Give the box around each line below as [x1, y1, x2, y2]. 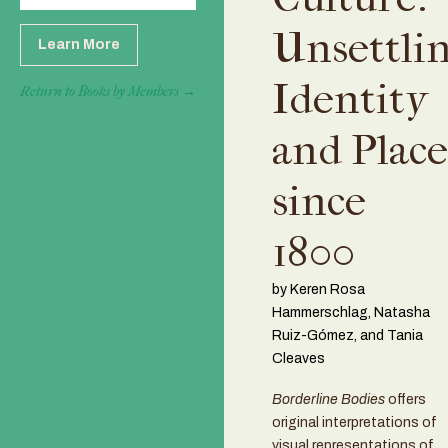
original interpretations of [272, 415, 437, 431]
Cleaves [272, 351, 325, 366]
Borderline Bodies [272, 392, 385, 408]
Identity [272, 74, 428, 124]
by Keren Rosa [272, 282, 365, 297]
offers [385, 392, 426, 408]
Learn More [37, 37, 120, 53]
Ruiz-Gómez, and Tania [272, 328, 423, 343]
